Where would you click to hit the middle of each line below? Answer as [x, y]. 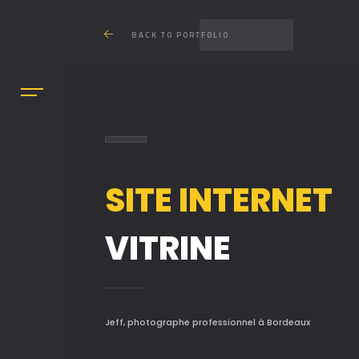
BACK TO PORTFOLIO [180, 35]
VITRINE [167, 248]
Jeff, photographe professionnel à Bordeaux [207, 322]
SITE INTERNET [218, 200]
